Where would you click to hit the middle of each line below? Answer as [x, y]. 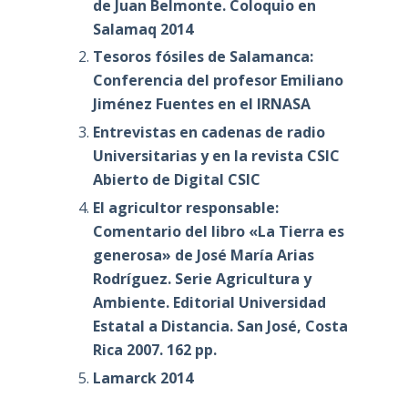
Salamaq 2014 [143, 29]
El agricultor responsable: [185, 207]
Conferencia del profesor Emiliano [218, 81]
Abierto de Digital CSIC [176, 180]
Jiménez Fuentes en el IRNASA [201, 104]
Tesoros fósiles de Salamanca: [203, 57]
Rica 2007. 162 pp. [154, 349]
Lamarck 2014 [143, 377]
